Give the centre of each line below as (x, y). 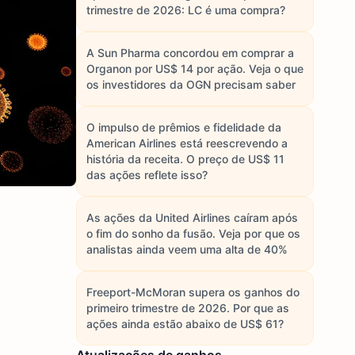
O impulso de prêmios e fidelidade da (184, 127)
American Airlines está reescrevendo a (187, 143)
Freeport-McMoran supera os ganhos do (193, 292)
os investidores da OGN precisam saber (191, 84)
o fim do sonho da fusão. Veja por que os (193, 233)
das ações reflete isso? (147, 175)
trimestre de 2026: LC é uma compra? (186, 10)
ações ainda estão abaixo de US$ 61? (185, 324)
